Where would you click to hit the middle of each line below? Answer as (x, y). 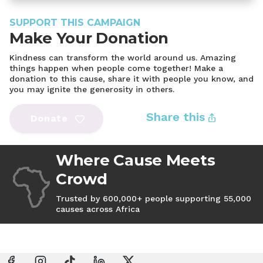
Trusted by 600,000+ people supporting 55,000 (153, 198)
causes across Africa (97, 209)
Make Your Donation (89, 38)
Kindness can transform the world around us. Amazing (123, 57)
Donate (49, 119)
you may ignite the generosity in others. (92, 89)
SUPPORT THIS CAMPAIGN (75, 22)
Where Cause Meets (135, 160)
